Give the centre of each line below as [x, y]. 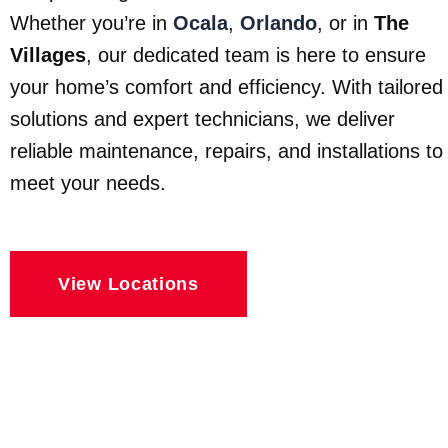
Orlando [278, 23]
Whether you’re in [91, 23]
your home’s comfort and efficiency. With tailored [226, 87]
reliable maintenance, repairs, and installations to [226, 151]
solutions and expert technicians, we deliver [202, 119]
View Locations [128, 284]
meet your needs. [88, 183]
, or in [345, 23]
